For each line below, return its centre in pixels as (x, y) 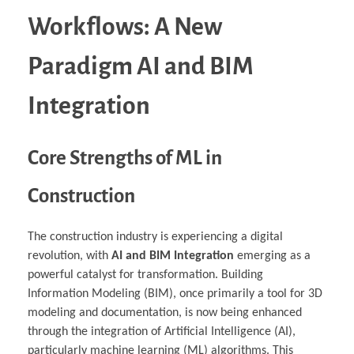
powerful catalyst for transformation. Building (145, 275)
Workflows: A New (125, 27)
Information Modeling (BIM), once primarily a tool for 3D (175, 294)
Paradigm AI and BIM (141, 67)
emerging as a (272, 256)
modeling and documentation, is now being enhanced (165, 313)
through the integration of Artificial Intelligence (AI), (162, 332)
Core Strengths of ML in (125, 158)
